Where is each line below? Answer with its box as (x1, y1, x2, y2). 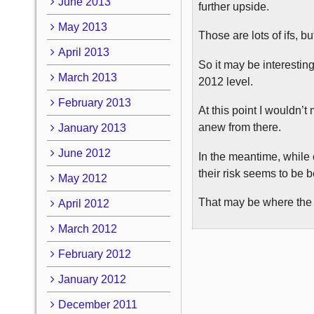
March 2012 (57, 222, 117, 235)
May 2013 (57, 20, 107, 33)
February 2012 (57, 247, 131, 260)
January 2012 (57, 273, 126, 285)
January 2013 (57, 121, 126, 134)
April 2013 (57, 46, 109, 58)
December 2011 (57, 298, 137, 310)
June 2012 (57, 146, 111, 159)
